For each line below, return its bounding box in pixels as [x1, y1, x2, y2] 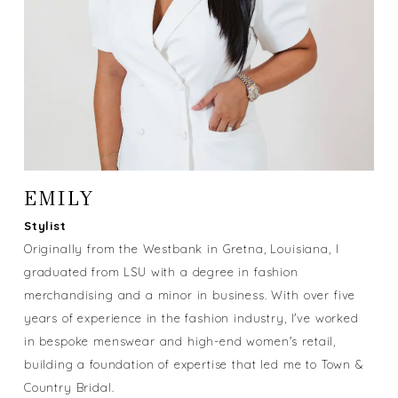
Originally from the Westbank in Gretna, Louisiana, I [23, 241, 339, 256]
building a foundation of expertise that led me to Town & [23, 356, 363, 371]
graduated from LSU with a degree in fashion [23, 264, 298, 279]
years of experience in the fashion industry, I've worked [23, 310, 359, 325]
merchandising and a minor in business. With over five [23, 287, 356, 302]
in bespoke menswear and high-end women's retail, [23, 333, 337, 348]
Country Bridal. [23, 379, 115, 394]
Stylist [23, 218, 67, 233]
